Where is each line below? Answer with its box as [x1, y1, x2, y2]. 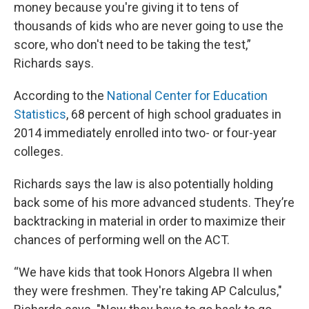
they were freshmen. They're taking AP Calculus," [14, 283, 282, 299]
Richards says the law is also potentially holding [14, 177, 273, 192]
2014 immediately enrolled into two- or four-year [14, 126, 277, 141]
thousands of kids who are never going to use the [14, 19, 283, 34]
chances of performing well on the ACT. [14, 232, 230, 248]
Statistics [14, 107, 66, 122]
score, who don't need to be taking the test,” [14, 37, 251, 52]
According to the [14, 88, 107, 103]
